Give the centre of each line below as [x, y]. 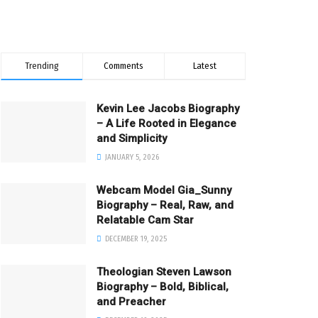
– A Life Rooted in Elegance [166, 124]
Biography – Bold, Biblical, [163, 287]
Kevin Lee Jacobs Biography [168, 109]
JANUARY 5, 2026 [131, 157]
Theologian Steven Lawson [164, 272]
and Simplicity [132, 138]
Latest [205, 66]
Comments [124, 66]
